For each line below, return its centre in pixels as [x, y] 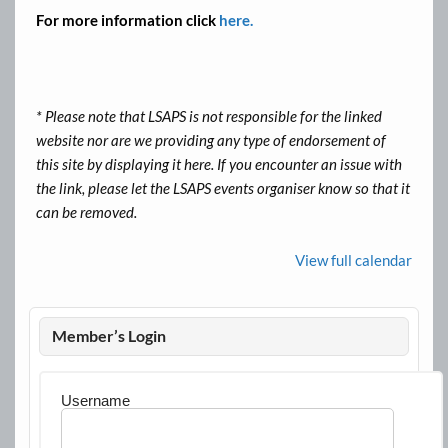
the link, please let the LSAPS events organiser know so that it [223, 188]
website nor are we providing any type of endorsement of [211, 140]
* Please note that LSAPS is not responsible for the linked [209, 116]
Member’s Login [109, 336]
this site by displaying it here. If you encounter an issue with [219, 164]
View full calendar [353, 260]
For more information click [128, 20]
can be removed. [87, 212]
